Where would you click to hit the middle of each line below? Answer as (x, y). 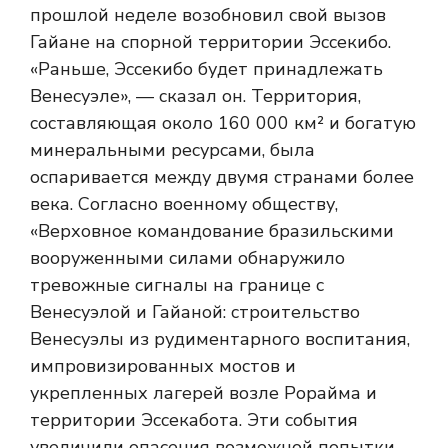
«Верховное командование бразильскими (212, 231)
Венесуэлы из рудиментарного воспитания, (220, 339)
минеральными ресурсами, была (172, 150)
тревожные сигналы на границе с (177, 285)
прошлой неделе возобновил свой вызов (208, 15)
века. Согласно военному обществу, (184, 204)
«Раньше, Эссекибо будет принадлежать (206, 69)
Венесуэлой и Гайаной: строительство (195, 312)
